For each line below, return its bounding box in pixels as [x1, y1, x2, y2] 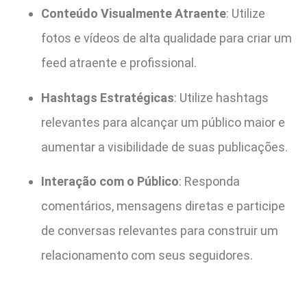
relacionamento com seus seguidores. [41, 247, 253, 262]
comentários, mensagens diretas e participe [41, 198, 285, 213]
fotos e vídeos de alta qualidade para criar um [41, 31, 292, 46]
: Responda [179, 173, 240, 188]
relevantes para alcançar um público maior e [41, 114, 285, 130]
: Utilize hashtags [174, 90, 269, 105]
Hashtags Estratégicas [41, 90, 174, 105]
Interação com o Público [41, 173, 179, 188]
